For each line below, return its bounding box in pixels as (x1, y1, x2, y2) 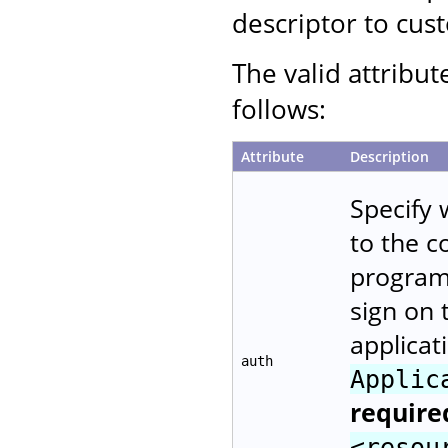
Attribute (241, 146, 304, 166)
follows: (232, 90, 326, 127)
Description (350, 146, 429, 166)
